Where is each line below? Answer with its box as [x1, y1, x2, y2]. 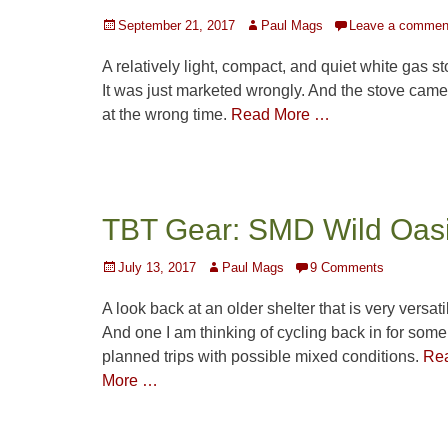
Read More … [231, 106, 330, 124]
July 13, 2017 [118, 260, 196, 276]
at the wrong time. [102, 106, 231, 124]
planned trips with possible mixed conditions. [102, 348, 423, 366]
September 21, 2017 [118, 18, 235, 34]
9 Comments [310, 260, 384, 276]
